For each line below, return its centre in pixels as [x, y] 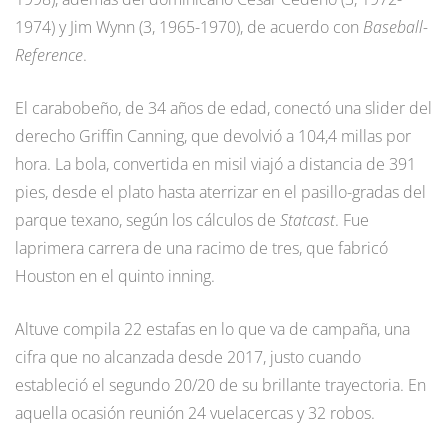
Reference [49, 54]
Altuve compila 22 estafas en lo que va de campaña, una [212, 328]
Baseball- [395, 26]
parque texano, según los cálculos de [147, 219]
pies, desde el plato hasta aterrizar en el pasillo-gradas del [220, 191]
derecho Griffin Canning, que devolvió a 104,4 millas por [213, 135]
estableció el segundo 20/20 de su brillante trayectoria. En [220, 384]
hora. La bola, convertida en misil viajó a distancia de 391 [215, 163]
